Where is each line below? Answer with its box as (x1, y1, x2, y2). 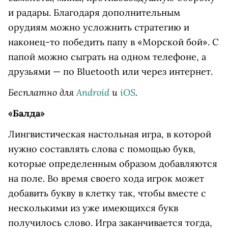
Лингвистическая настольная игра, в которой (8, 128, 211, 140)
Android (76, 86, 109, 98)
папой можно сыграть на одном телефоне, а (8, 51, 206, 63)
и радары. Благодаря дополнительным (8, 7, 180, 18)
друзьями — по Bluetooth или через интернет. (8, 66, 213, 77)
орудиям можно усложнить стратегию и (8, 21, 189, 33)
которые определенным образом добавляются (8, 158, 217, 169)
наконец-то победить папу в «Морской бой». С (8, 36, 219, 48)
